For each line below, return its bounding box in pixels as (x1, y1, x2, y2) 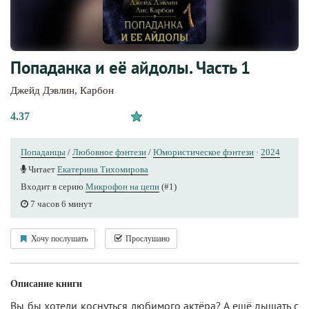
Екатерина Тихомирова (57, 164, 148, 175)
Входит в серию (21, 181, 86, 192)
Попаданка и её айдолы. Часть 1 (10, 57, 250, 79)
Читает (26, 164, 57, 175)
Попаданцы (21, 147, 66, 157)
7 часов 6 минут (28, 199, 92, 209)
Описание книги (10, 279, 82, 289)
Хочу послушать (29, 234, 88, 243)
